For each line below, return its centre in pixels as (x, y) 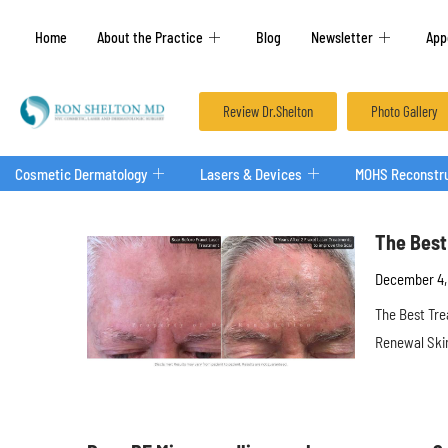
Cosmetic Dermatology (81, 173)
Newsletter (342, 37)
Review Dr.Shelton (267, 111)
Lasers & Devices (251, 173)
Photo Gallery (404, 111)
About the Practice (150, 37)
